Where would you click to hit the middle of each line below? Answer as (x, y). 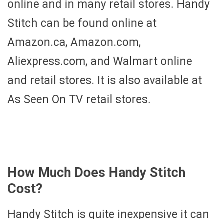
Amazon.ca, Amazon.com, (74, 43)
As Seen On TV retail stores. (79, 100)
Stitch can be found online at (82, 23)
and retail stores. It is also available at (105, 81)
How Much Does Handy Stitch (96, 172)
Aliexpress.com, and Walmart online (100, 62)
